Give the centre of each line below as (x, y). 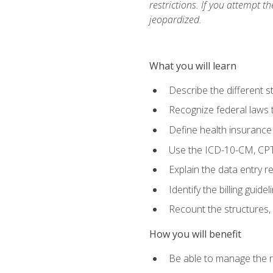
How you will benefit (195, 234)
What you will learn (193, 66)
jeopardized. (175, 19)
